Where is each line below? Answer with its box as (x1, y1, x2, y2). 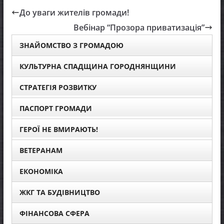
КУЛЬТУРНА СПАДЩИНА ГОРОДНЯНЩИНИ (19, 61, 176, 71)
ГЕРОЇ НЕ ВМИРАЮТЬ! (19, 124, 98, 134)
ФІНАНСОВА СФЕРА (19, 208, 89, 218)
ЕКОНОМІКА (19, 166, 63, 176)
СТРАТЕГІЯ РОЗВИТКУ (19, 82, 96, 92)
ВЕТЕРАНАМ (19, 145, 62, 155)
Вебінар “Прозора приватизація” (73, 21, 205, 33)
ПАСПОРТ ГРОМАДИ (19, 103, 92, 113)
